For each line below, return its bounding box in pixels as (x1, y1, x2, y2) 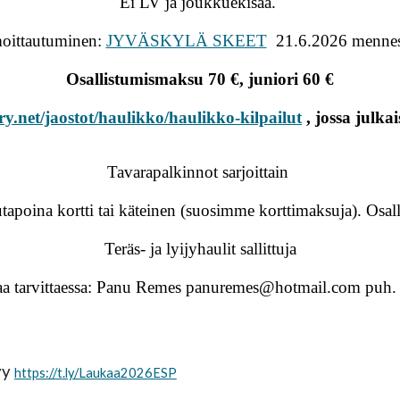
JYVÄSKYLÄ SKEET (105, 31, 267, 50)
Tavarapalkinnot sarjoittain (107, 162, 293, 181)
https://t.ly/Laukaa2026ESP (13, 365, 177, 380)
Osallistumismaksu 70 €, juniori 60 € (66, 70, 334, 88)
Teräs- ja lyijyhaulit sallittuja (104, 239, 296, 258)
